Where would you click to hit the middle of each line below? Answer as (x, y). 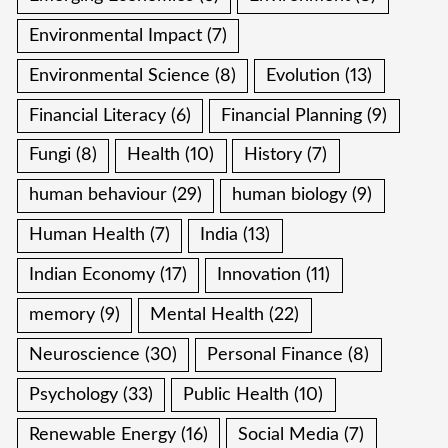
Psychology (74, 394)
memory (62, 314)
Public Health (236, 394)
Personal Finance (275, 354)
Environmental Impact (116, 35)
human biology (290, 195)
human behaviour (98, 195)
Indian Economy (92, 275)
